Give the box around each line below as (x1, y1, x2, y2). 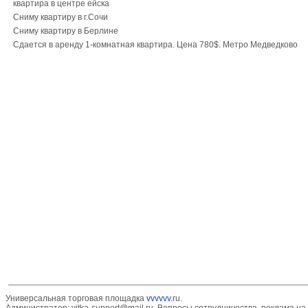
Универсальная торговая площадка (5, 294, 146, 303)
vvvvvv (146, 294, 170, 303)
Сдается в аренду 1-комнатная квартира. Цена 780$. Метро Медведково (12, 40, 298, 49)
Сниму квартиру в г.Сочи (12, 12, 108, 22)
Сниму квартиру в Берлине (12, 26, 118, 36)
